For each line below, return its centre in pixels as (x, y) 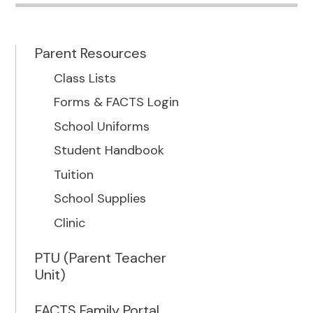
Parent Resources (91, 53)
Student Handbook (109, 151)
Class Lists (85, 78)
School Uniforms (102, 126)
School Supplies (100, 199)
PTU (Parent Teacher (101, 257)
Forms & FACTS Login (117, 102)
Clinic (70, 223)
